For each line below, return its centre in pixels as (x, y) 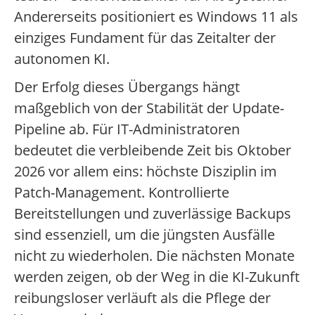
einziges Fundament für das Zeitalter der (145, 38)
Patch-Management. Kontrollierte (122, 193)
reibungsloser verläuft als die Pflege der (142, 298)
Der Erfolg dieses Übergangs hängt (127, 87)
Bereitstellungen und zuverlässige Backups (153, 214)
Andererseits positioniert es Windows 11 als (156, 17)
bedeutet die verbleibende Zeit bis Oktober (153, 150)
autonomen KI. (62, 59)
